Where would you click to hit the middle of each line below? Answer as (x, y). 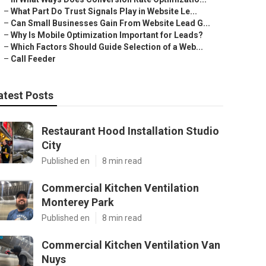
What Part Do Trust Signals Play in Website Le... (104, 11)
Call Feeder (33, 59)
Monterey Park (78, 202)
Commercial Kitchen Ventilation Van (131, 245)
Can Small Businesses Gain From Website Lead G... (110, 23)
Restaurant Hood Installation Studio (130, 131)
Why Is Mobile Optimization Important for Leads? (107, 35)
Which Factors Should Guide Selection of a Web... (107, 47)
